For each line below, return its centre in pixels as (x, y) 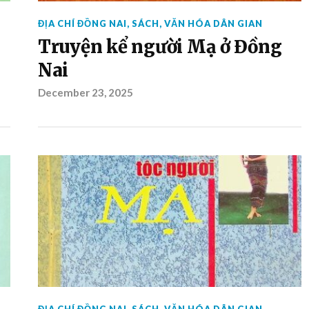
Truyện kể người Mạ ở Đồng (160, 47)
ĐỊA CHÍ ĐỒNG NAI (82, 23)
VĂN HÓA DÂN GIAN (213, 23)
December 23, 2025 (85, 92)
